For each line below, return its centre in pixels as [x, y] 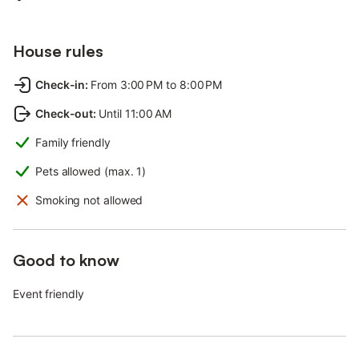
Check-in [61, 84]
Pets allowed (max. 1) [91, 171]
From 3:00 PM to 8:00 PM [157, 84]
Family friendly [73, 142]
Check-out [65, 113]
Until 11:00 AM [135, 113]
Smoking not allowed [89, 200]
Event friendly [48, 293]
